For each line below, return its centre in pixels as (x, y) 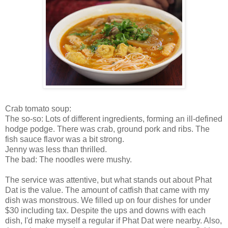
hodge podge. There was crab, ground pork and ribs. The (107, 129)
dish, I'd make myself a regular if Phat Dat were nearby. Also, (113, 220)
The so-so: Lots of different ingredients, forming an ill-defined (114, 119)
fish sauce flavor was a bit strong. (65, 139)
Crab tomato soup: (38, 108)
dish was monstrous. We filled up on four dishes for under (108, 200)
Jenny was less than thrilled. (56, 149)
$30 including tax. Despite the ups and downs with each (105, 210)
